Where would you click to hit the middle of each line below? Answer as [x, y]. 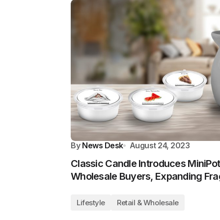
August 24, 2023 [160, 145]
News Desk [103, 145]
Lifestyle [91, 202]
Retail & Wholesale [148, 202]
